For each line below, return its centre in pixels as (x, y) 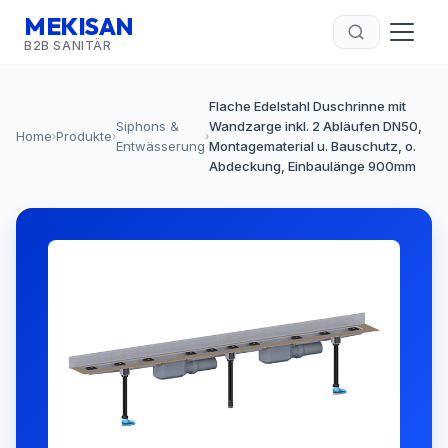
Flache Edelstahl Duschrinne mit (307, 106)
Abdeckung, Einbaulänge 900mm (312, 166)
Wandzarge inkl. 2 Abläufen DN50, (315, 126)
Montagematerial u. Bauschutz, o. (312, 146)
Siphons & (147, 126)
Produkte (84, 136)
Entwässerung (160, 146)
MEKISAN (79, 25)
